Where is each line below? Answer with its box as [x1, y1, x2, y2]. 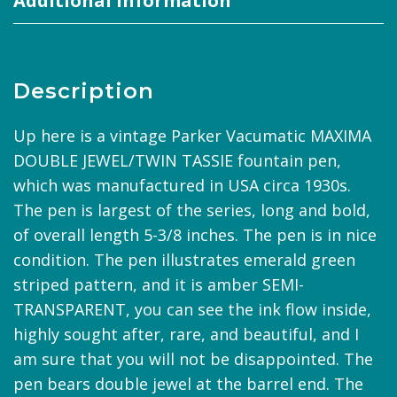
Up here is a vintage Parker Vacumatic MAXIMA [13, 124, 371, 146]
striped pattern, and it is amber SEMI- [13, 273, 304, 295]
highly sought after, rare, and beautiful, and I [13, 323, 359, 345]
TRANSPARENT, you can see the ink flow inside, [13, 298, 371, 320]
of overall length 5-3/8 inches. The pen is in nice [13, 223, 377, 245]
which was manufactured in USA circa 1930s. [13, 174, 351, 196]
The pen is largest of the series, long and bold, [13, 198, 370, 221]
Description [13, 77, 154, 104]
